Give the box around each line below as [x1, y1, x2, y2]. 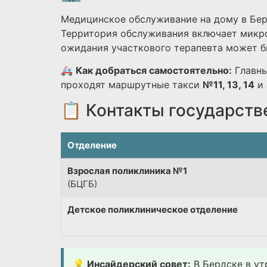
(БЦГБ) [67, 178, 97, 190]
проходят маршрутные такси [61, 79, 203, 91]
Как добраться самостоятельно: [76, 64, 232, 77]
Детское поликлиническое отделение [67, 203, 238, 215]
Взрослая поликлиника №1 [67, 164, 187, 176]
